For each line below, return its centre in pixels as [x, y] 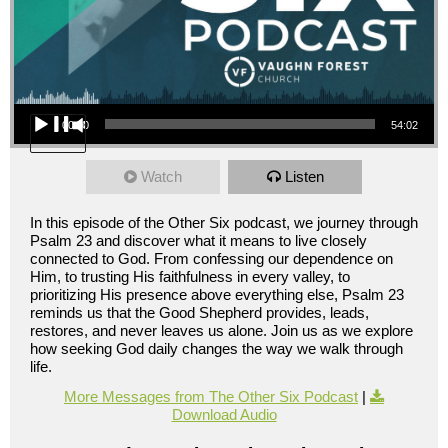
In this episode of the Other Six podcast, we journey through [224, 223]
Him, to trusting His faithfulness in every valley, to [190, 277]
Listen [304, 177]
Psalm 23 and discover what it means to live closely [198, 241]
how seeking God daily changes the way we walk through [216, 349]
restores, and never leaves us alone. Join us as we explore [221, 331]
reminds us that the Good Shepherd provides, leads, [199, 313]
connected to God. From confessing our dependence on [211, 259]
